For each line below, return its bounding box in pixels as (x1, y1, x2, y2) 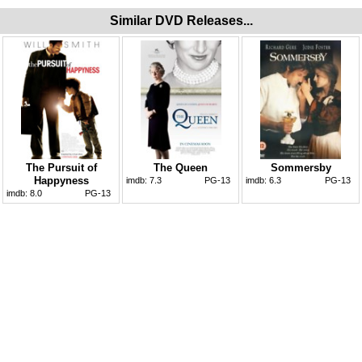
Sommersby (270, 161, 331, 174)
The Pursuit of (25, 161, 97, 174)
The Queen (154, 161, 208, 174)
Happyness (33, 174, 89, 187)
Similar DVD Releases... (109, 13, 253, 27)
